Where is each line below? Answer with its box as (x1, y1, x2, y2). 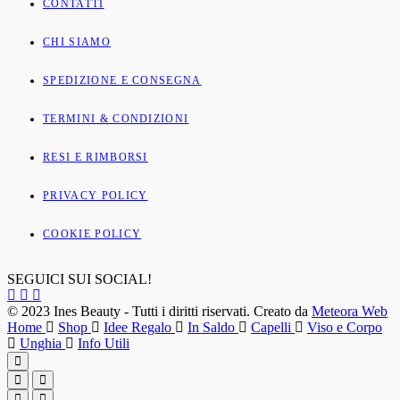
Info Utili (78, 336, 129, 352)
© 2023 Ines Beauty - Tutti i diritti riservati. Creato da (7, 304, 312, 320)
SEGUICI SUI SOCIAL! (7, 271, 152, 287)
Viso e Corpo (307, 320, 382, 336)
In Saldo (187, 320, 238, 336)
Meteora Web (312, 304, 387, 320)
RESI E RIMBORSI (43, 151, 148, 164)
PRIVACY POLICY (43, 189, 148, 203)
